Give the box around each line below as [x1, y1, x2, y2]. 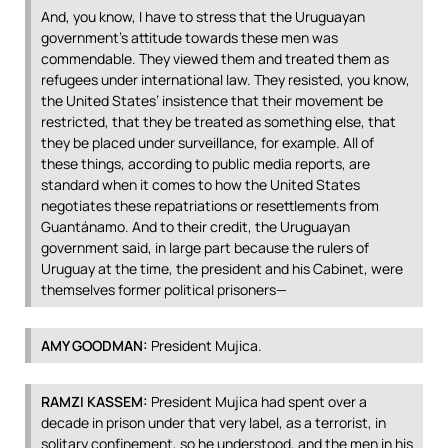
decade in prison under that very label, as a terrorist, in [41, 413, 386, 432]
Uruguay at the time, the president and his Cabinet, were [41, 259, 403, 278]
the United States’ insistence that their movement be [41, 91, 383, 110]
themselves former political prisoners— [41, 280, 287, 299]
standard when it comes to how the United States [41, 175, 360, 194]
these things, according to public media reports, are [41, 154, 370, 173]
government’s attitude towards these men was [41, 28, 338, 47]
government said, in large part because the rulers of [41, 238, 369, 257]
